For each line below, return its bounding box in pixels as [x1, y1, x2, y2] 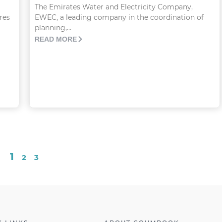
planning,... [34, 23, 71, 33]
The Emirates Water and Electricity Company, [34, 2, 193, 12]
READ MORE [34, 35, 77, 44]
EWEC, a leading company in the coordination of [34, 13, 204, 22]
